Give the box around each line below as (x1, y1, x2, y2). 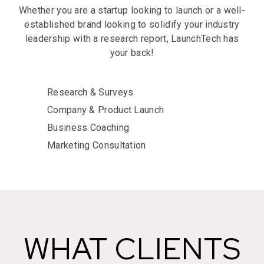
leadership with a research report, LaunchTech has (25, 32, 239, 44)
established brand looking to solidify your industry (24, 18, 240, 30)
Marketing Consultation (47, 139, 146, 151)
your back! (110, 47, 154, 58)
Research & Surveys (47, 86, 134, 98)
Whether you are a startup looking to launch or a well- (18, 4, 246, 16)
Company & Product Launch (47, 104, 164, 115)
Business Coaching (47, 121, 130, 133)
